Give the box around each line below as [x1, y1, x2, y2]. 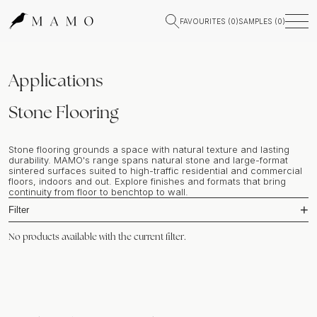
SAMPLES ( [238, 17, 277, 25]
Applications [8, 69, 103, 91]
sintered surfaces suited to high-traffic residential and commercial [8, 165, 302, 176]
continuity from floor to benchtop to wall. [8, 186, 188, 197]
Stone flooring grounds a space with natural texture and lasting [8, 144, 289, 155]
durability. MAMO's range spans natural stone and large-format [8, 154, 288, 166]
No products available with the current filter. [8, 231, 186, 243]
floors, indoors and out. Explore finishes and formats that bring [8, 175, 286, 187]
